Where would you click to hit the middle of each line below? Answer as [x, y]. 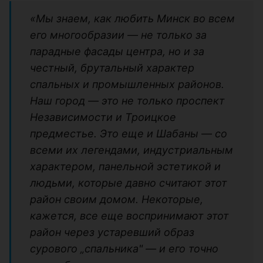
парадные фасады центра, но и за [117, 52]
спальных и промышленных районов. [127, 85]
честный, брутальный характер [112, 68]
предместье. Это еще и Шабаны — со [129, 134]
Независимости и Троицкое [103, 117]
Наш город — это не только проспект [127, 101]
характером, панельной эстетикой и [125, 167]
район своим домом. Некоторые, [117, 200]
